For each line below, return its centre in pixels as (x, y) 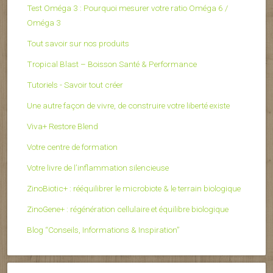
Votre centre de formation (72, 147)
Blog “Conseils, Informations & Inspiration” (103, 230)
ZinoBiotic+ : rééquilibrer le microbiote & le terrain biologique (134, 189)
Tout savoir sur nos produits (78, 44)
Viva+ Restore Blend (62, 126)
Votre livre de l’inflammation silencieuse (98, 168)
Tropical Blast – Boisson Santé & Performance (112, 64)
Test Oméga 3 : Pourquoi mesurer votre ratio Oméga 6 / (127, 8)
